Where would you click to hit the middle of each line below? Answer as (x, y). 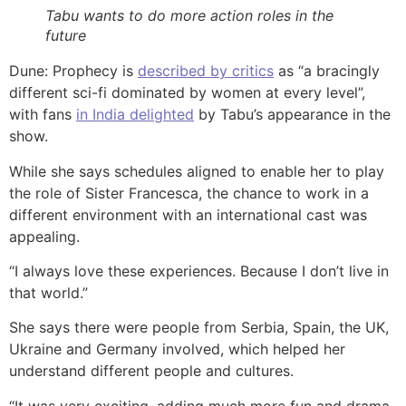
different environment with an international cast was (188, 214)
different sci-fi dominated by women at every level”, (187, 93)
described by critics (206, 71)
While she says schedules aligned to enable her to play (197, 171)
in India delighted (135, 115)
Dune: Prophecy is (73, 71)
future (66, 36)
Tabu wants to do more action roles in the (189, 16)
